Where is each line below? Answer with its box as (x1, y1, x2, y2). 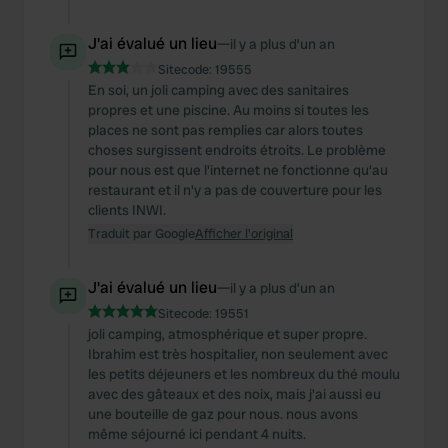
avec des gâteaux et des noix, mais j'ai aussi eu (88, 385, 381, 403)
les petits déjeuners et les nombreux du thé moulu (88, 365, 400, 383)
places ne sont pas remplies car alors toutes (88, 121, 363, 139)
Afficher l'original (195, 225, 293, 242)
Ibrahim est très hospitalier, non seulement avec (88, 345, 388, 363)
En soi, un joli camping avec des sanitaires (88, 81, 349, 99)
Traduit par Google (88, 225, 195, 242)
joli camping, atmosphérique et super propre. (88, 325, 367, 343)
